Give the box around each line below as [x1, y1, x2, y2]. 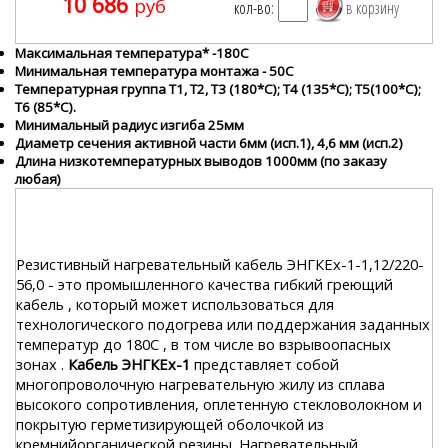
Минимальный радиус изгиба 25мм [15, 116, 244, 134]
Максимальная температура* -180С [15, 44, 249, 62]
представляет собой [190, 354, 339, 374]
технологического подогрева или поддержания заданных [16, 314, 430, 334]
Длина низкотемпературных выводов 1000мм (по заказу [15, 152, 387, 170]
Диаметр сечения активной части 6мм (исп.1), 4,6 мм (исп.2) [15, 134, 403, 152]
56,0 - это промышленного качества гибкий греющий [16, 274, 393, 294]
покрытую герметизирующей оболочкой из [16, 414, 324, 434]
